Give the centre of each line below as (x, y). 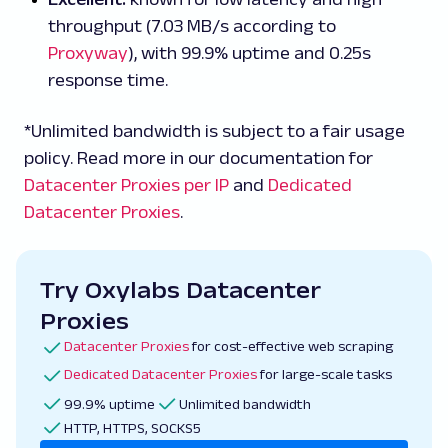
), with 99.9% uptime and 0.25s (249, 53)
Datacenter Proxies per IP (126, 185)
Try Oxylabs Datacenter (180, 290)
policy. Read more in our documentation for (198, 158)
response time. (108, 80)
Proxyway (88, 53)
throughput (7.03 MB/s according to (192, 26)
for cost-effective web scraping (291, 346)
